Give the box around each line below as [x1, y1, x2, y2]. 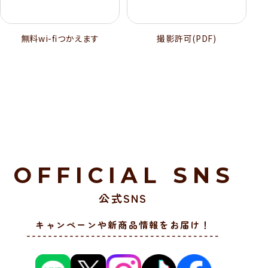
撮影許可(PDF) [157, 32, 217, 45]
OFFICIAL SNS [14, 162, 236, 189]
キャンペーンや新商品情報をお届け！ [35, 218, 211, 231]
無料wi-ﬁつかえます [20, 32, 99, 45]
